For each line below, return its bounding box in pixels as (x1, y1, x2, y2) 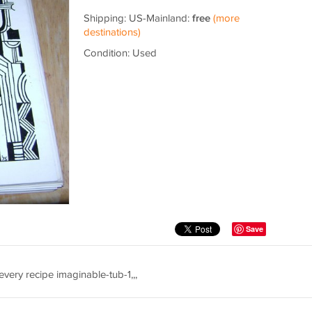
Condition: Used (83, 47, 157, 59)
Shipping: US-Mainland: (83, 13, 192, 24)
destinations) (83, 26, 141, 38)
